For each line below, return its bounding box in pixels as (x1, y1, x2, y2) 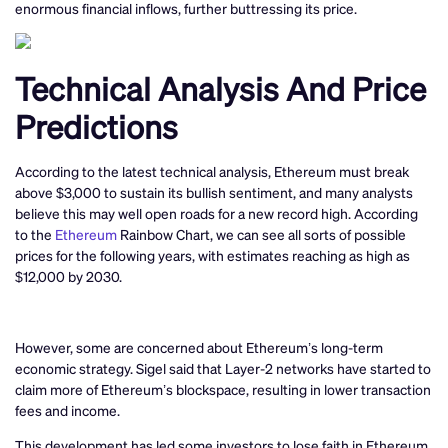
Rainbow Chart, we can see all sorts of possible (117, 224, 406, 243)
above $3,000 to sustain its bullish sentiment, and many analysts (15, 182, 413, 201)
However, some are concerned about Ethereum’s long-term (15, 337, 383, 356)
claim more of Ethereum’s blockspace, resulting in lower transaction (15, 379, 431, 398)
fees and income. (15, 400, 120, 419)
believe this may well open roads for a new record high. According (15, 203, 418, 222)
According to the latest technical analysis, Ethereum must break (15, 161, 409, 180)
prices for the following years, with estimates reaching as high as (15, 245, 410, 264)
